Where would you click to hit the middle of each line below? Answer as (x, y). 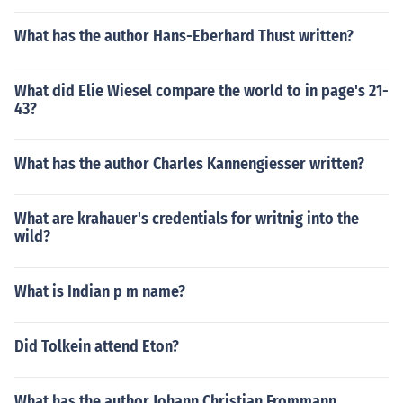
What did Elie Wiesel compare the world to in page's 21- (201, 91)
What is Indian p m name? (100, 291)
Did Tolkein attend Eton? (97, 346)
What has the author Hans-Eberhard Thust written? (184, 36)
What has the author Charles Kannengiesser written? (189, 164)
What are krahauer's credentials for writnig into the (187, 219)
